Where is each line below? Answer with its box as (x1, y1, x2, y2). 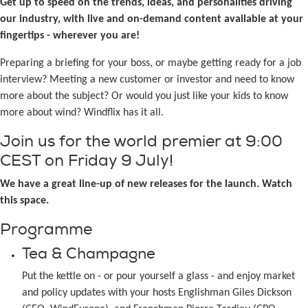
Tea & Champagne (22, 244, 155, 263)
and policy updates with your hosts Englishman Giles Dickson (22, 287, 291, 298)
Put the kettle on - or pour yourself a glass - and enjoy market (22, 271, 295, 282)
